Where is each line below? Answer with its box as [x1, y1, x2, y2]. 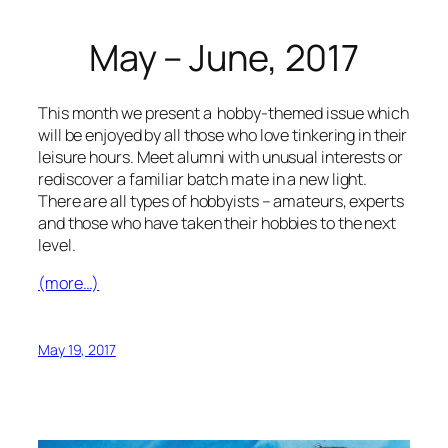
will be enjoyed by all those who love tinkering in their [38, 123, 408, 146]
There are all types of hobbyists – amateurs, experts [38, 189, 404, 212]
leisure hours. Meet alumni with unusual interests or [38, 145, 403, 168]
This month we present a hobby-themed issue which [38, 101, 410, 124]
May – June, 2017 [88, 32, 360, 82]
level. [38, 233, 76, 256]
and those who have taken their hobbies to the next [38, 211, 396, 234]
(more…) [38, 271, 100, 294]
